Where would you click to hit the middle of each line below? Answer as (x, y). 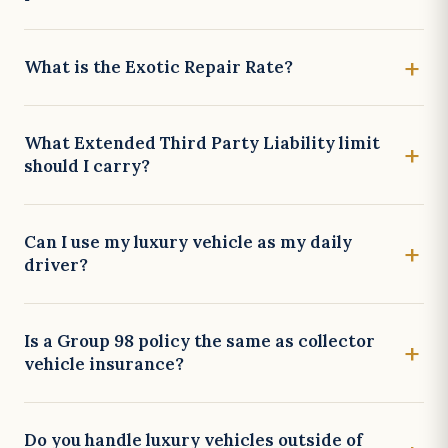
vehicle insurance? (104, 364)
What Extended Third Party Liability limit (202, 143)
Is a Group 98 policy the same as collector (199, 341)
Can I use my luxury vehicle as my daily (188, 242)
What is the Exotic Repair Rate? (158, 67)
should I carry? (87, 166)
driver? (56, 265)
